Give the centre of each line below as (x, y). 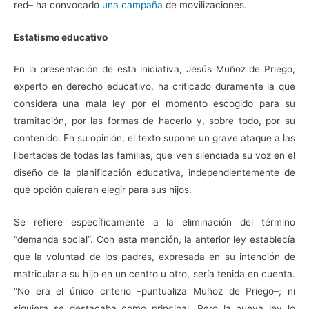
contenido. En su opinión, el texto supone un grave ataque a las (154, 138)
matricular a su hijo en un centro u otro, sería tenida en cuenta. (154, 274)
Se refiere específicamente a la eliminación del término (154, 222)
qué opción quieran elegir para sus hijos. (103, 190)
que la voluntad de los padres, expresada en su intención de (154, 257)
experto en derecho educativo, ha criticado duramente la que (154, 87)
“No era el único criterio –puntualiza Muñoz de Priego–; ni (154, 291)
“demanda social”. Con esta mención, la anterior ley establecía (154, 240)
